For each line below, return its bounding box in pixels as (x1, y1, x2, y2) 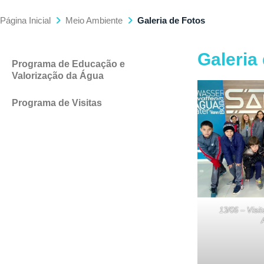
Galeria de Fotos (137, 15, 205, 25)
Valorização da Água (12, 70, 104, 81)
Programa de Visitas (12, 97, 102, 108)
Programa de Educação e (12, 58, 125, 69)
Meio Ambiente (65, 15, 123, 25)
